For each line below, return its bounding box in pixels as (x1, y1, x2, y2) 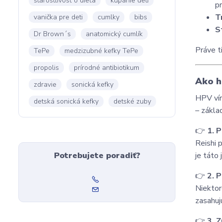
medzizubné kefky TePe (64, 46, 138, 55)
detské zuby (113, 97, 151, 106)
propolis (34, 63, 59, 72)
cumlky (98, 12, 119, 22)
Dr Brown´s (34, 29, 71, 39)
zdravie (34, 80, 56, 89)
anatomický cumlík (86, 29, 143, 39)
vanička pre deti (34, 12, 83, 22)
